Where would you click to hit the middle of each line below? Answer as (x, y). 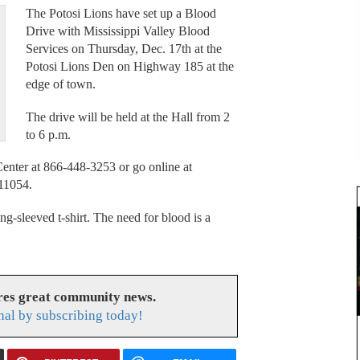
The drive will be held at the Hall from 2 (127, 117)
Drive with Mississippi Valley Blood (117, 31)
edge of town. (60, 84)
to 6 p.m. (48, 134)
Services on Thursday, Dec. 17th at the (123, 49)
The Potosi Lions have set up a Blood (121, 14)
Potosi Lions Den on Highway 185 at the (129, 67)
